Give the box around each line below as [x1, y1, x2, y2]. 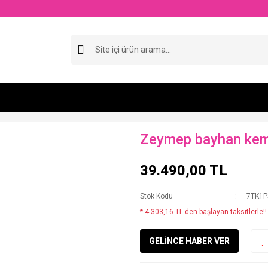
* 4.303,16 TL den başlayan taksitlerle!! [140, 208, 267, 216]
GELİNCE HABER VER [149, 236, 230, 246]
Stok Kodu [140, 192, 173, 200]
